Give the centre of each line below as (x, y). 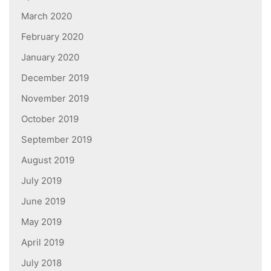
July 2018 (41, 263)
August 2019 (48, 160)
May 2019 (41, 221)
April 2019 (43, 242)
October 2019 (50, 119)
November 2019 (55, 98)
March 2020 (47, 16)
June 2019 (43, 201)
